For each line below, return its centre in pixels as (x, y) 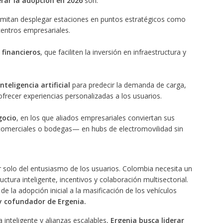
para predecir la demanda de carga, (128, 85)
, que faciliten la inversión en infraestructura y (113, 52)
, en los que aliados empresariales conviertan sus (95, 118)
